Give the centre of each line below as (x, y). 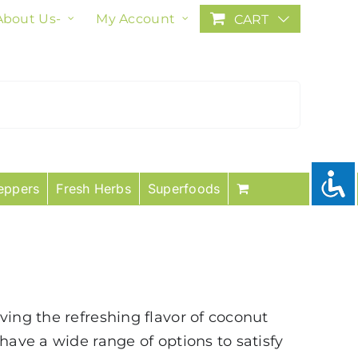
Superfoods (184, 189)
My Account (136, 18)
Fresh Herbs (93, 189)
